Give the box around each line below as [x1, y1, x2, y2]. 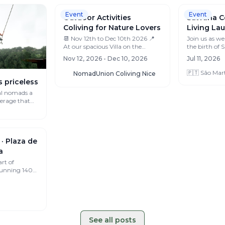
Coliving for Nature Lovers [63, 108, 161, 118]
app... [63, 144, 80, 152]
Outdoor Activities [63, 98, 132, 108]
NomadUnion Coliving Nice [73, 155, 156, 163]
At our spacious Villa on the [63, 128, 142, 136]
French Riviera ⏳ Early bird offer [63, 136, 107, 144]
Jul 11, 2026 [186, 169, 220, 177]
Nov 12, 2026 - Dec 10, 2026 [63, 140, 148, 148]
